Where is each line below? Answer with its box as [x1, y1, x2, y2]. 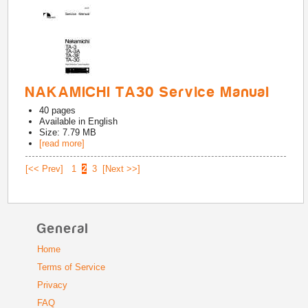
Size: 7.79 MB [39, 127, 97, 137]
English [88, 116, 118, 126]
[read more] [39, 138, 85, 148]
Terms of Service [36, 262, 105, 272]
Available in [39, 116, 89, 126]
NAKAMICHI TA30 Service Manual [25, 84, 271, 100]
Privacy [36, 280, 67, 290]
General [36, 221, 89, 236]
